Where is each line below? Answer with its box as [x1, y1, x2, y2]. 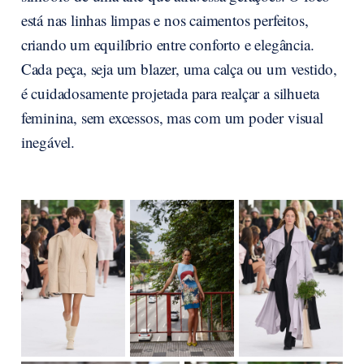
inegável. [20, 132, 75, 153]
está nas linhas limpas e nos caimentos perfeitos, [20, 10, 309, 31]
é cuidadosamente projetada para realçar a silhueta [20, 83, 320, 104]
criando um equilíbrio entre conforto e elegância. [20, 34, 314, 55]
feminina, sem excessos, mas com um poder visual [20, 107, 323, 128]
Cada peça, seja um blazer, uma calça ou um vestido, [20, 58, 338, 80]
